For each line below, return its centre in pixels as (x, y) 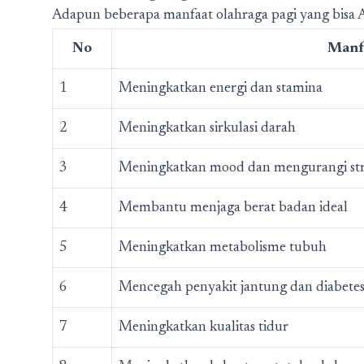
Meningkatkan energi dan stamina (221, 89)
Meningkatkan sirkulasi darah (207, 128)
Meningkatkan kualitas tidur (204, 327)
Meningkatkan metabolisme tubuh (223, 248)
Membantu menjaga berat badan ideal (233, 208)
